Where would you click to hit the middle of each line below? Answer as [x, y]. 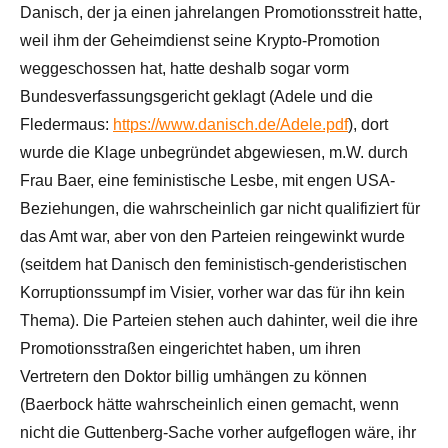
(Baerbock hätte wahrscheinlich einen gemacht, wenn [209, 404]
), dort [368, 124]
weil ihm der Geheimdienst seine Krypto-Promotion [200, 40]
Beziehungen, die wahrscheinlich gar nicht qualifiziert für [220, 208]
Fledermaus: [66, 124]
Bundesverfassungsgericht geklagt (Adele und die [196, 96]
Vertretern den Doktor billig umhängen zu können [193, 376]
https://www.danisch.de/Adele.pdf [230, 124]
